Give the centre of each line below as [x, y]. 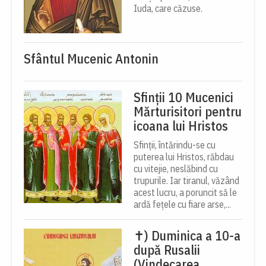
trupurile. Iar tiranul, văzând [186, 180]
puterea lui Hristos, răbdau [184, 156]
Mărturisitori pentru [188, 111]
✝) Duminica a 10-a [187, 235]
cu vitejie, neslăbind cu [176, 168]
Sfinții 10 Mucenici [183, 97]
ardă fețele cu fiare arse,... [182, 204]
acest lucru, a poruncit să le [185, 192]
